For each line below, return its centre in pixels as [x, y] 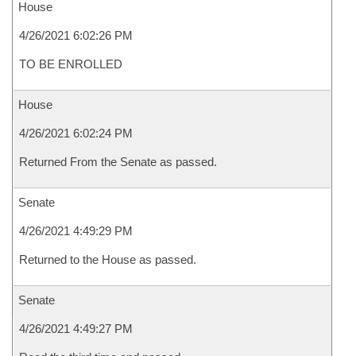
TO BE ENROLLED [71, 64]
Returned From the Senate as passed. [118, 162]
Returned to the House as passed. [108, 259]
